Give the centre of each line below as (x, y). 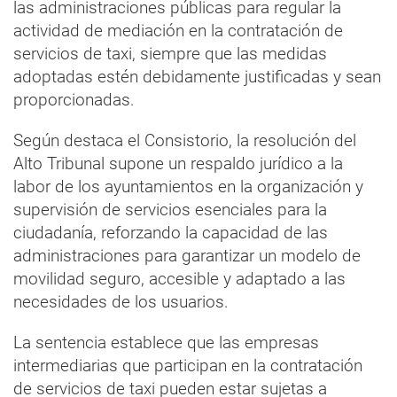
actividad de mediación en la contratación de (178, 30)
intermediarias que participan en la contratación (188, 365)
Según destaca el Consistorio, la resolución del (185, 140)
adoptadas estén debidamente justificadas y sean (197, 76)
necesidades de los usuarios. (121, 301)
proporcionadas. (74, 99)
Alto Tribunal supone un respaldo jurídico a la (178, 163)
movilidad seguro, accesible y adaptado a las (179, 278)
